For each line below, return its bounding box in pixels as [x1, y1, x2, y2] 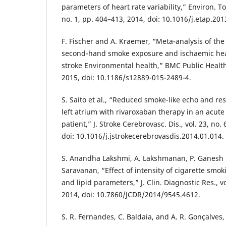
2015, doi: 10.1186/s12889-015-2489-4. [62, 73, 191, 83]
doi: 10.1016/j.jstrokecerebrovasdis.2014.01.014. [62, 131, 224, 141]
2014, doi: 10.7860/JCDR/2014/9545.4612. [62, 190, 200, 200]
